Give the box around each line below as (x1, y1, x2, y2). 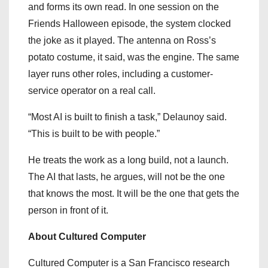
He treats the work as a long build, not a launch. (28, 155, 229, 166)
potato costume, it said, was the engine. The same (28, 52, 239, 63)
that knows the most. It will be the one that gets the (28, 188, 239, 199)
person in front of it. (28, 205, 108, 216)
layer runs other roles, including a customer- (28, 69, 213, 80)
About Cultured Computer (28, 232, 146, 242)
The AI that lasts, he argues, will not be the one (28, 172, 225, 182)
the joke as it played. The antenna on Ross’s (28, 35, 216, 46)
